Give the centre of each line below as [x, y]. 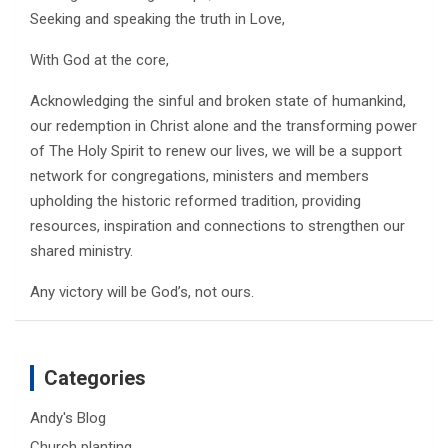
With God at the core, [99, 60]
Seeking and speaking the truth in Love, [157, 19]
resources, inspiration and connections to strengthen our [217, 226]
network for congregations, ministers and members [199, 176]
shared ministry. [81, 251]
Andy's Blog [68, 418]
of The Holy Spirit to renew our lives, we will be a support [216, 151]
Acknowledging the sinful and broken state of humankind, [218, 101]
